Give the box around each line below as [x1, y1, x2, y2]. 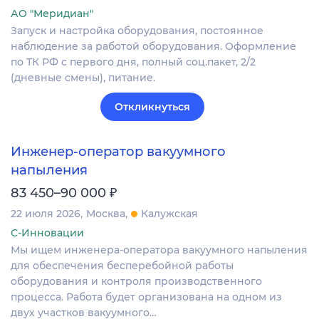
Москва [86, 207, 125, 221]
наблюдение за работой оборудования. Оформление [11, 39, 296, 53]
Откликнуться [115, 100, 190, 113]
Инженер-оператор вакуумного [11, 143, 226, 159]
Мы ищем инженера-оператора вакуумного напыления [11, 244, 308, 257]
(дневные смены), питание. [11, 70, 155, 84]
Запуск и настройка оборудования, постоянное [11, 23, 263, 37]
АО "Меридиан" [11, 6, 93, 20]
